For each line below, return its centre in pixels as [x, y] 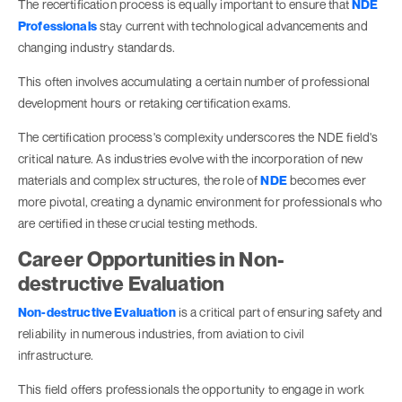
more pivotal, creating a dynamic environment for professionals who [201, 202]
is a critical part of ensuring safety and [279, 312]
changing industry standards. [96, 48]
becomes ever [326, 180]
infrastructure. [57, 355]
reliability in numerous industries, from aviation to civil [162, 334]
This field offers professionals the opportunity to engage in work [192, 389]
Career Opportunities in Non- [151, 259]
